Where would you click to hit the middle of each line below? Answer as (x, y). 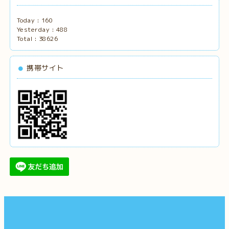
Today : (29, 20)
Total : (28, 38)
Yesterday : (36, 29)
